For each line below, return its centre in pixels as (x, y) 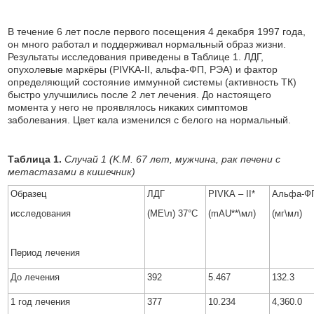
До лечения (35, 277)
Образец (29, 194)
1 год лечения (41, 302)
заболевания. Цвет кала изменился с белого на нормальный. (150, 120)
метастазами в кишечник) (73, 172)
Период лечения (46, 253)
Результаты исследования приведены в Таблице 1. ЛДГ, (136, 57)
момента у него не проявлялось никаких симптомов (128, 107)
